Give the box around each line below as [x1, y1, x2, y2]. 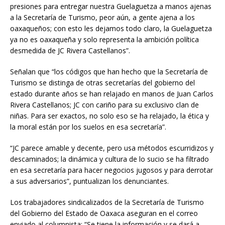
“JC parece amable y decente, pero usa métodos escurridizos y [10, 143, 213, 153]
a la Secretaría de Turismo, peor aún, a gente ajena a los [10, 12, 195, 22]
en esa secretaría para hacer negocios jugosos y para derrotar [10, 165, 213, 175]
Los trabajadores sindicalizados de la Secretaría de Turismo [10, 197, 204, 207]
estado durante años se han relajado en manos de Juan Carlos [10, 88, 213, 98]
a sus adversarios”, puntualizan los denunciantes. [10, 176, 169, 186]
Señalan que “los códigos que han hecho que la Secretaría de [10, 66, 208, 76]
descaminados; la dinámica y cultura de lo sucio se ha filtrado [10, 154, 209, 164]
